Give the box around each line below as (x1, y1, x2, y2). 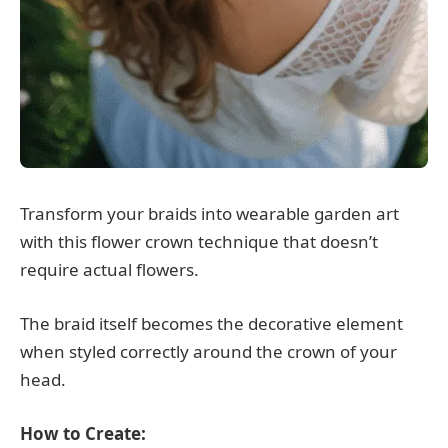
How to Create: (20, 421, 146, 445)
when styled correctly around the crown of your (20, 339, 397, 363)
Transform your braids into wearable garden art (20, 201, 399, 225)
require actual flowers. (20, 257, 199, 281)
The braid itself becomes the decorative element (20, 311, 403, 335)
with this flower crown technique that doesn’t (20, 229, 378, 253)
